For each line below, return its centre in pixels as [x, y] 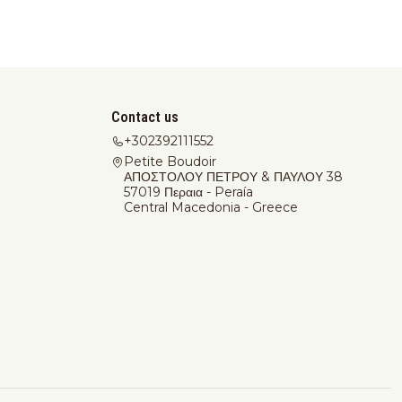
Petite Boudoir [170, 161]
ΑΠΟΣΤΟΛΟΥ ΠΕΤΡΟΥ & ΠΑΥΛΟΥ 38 [233, 176]
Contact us [145, 118]
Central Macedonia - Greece [211, 207]
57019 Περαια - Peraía [188, 192]
